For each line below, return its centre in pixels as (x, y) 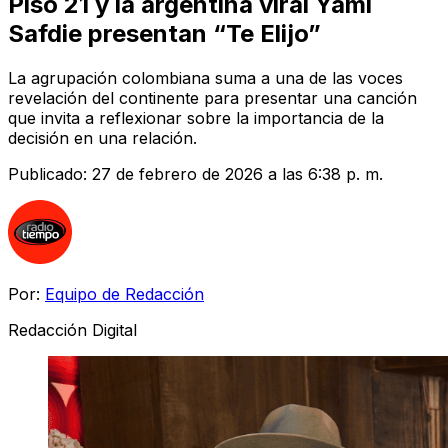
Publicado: (50, 173)
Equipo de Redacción (124, 293)
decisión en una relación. (102, 137)
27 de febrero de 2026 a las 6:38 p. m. (237, 173)
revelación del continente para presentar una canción (212, 97)
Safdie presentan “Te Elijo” (164, 33)
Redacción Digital (72, 329)
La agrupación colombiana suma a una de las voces (205, 77)
